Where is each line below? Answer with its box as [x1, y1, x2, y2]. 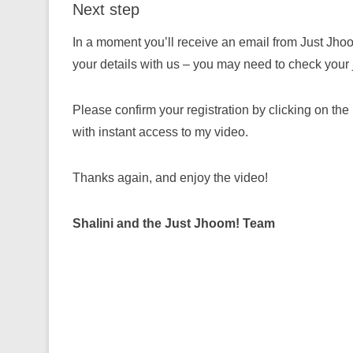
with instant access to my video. [72, 125, 248, 139]
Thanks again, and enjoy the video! [72, 171, 268, 184]
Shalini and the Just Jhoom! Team [72, 217, 275, 230]
